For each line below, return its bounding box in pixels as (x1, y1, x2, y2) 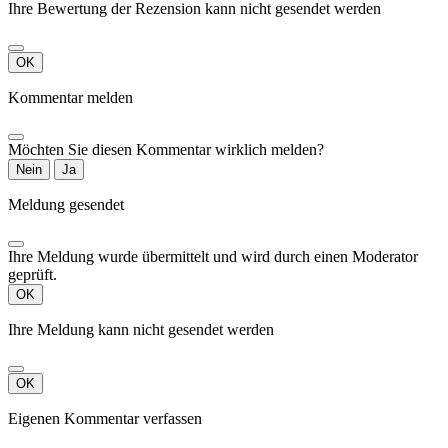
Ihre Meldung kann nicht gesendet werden (8, 321, 274, 339)
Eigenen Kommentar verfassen (8, 410, 202, 428)
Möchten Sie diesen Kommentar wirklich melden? (8, 141, 324, 159)
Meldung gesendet (8, 196, 124, 214)
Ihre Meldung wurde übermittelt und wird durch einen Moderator (8, 248, 418, 266)
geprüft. (8, 266, 57, 284)
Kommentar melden (8, 89, 133, 107)
